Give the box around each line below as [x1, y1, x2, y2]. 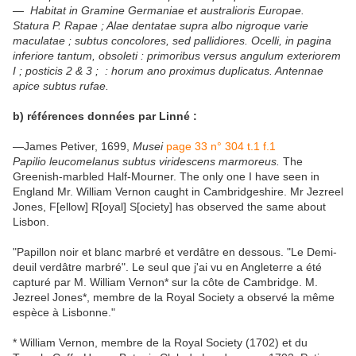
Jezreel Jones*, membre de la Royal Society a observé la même [13, 291, 335, 304]
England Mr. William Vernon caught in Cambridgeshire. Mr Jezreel [13, 185, 343, 199]
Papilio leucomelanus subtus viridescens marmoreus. [13, 155, 280, 168]
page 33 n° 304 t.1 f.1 [166, 140, 276, 153]
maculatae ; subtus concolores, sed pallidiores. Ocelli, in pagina [13, 34, 331, 48]
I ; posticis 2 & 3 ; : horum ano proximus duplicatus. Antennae [13, 64, 323, 78]
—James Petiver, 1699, [13, 140, 133, 153]
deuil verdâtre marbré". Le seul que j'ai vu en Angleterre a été [13, 261, 322, 274]
